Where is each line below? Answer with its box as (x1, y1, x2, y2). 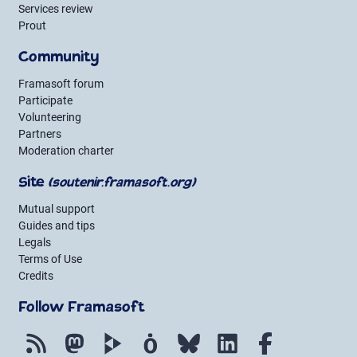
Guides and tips (18, 219, 95, 232)
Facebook (282, 327, 331, 339)
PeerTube (129, 327, 175, 339)
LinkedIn (244, 327, 286, 339)
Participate (18, 94, 73, 107)
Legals (18, 236, 51, 249)
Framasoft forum (18, 77, 104, 90)
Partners (18, 127, 61, 140)
